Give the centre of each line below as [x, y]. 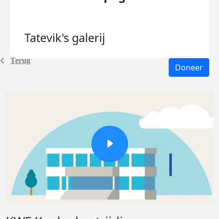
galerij [88, 38]
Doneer [189, 67]
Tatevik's [48, 38]
